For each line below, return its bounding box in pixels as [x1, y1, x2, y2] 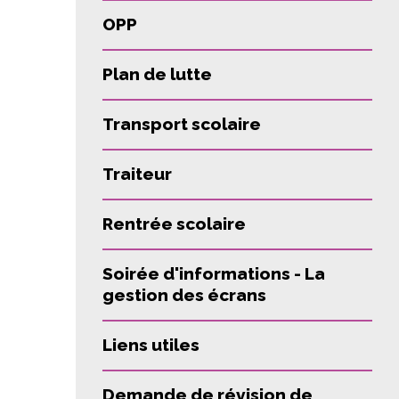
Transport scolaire [102, 114, 261, 134]
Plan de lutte [102, 64, 212, 84]
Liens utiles [102, 335, 199, 354]
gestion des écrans [102, 285, 266, 305]
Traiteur [102, 164, 172, 183]
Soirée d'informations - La [102, 264, 325, 283]
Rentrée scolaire [102, 214, 246, 233]
